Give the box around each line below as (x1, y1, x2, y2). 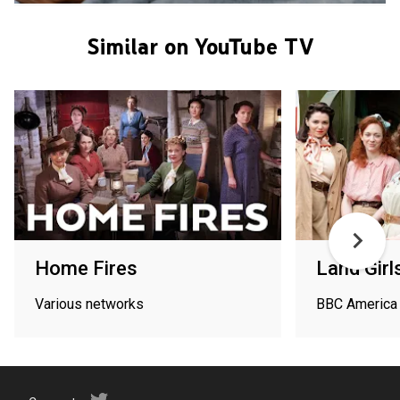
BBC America (316, 295, 397, 312)
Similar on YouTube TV (87, 31, 313, 61)
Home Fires (35, 256, 137, 279)
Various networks (35, 295, 144, 312)
